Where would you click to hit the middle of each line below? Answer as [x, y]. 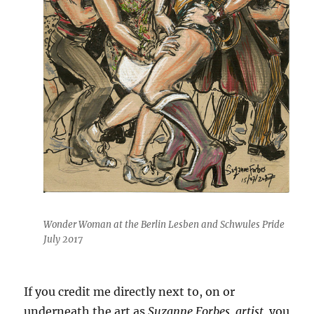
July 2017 [63, 239]
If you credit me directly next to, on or [130, 292]
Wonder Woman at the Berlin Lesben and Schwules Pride [164, 224]
